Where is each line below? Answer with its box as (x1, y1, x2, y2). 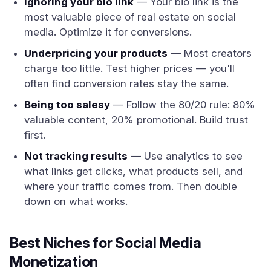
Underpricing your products (24, 47, 168, 59)
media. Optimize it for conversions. (24, 26, 192, 38)
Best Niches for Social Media (10, 234, 201, 252)
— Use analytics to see (128, 150, 243, 162)
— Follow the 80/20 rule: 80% (110, 99, 255, 111)
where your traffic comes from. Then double (24, 180, 237, 192)
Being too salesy (24, 99, 110, 111)
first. (24, 129, 45, 141)
